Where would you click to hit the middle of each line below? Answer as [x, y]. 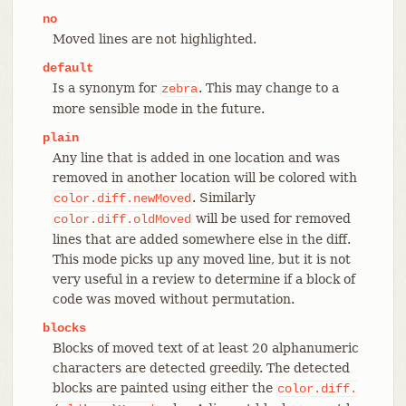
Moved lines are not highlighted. [154, 39]
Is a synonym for [106, 87]
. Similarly [223, 197]
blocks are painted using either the [164, 387]
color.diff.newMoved [122, 198]
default [68, 68]
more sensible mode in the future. [158, 108]
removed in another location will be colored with [204, 177]
